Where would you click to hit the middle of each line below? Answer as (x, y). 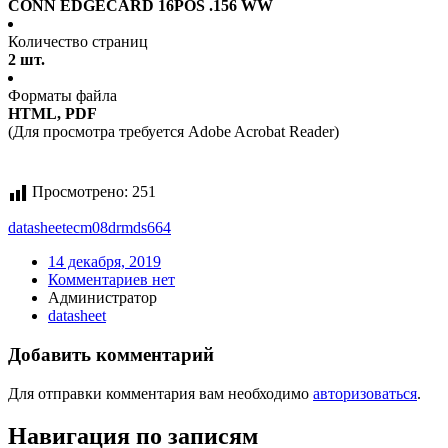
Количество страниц (78, 42)
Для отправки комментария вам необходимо (160, 393)
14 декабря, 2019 (104, 262)
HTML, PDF (52, 114)
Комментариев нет (111, 280)
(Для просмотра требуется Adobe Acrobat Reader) (173, 132)
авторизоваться (365, 393)
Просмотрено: (80, 192)
